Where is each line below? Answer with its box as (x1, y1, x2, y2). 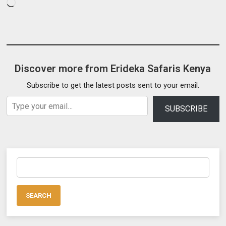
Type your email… (6, 91, 29, 100)
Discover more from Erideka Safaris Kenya (15, 63, 211, 75)
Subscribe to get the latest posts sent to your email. (26, 81, 199, 90)
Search (16, 158, 40, 167)
